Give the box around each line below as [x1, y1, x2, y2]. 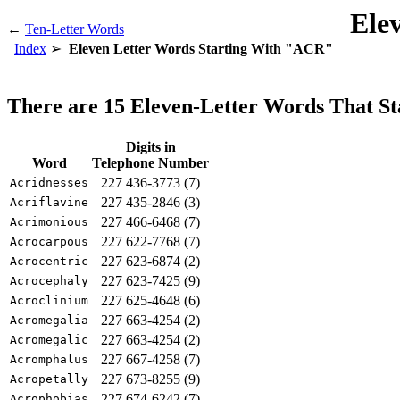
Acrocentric [10, 254, 88, 268]
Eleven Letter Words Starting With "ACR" [69, 41, 333, 56]
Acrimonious [10, 214, 88, 229]
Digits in [125, 138, 176, 154]
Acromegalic [10, 332, 88, 346]
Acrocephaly [10, 273, 88, 287]
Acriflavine [10, 195, 88, 209]
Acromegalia [10, 312, 88, 327]
